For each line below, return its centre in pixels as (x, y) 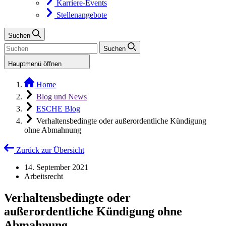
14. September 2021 (56, 167)
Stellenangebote (82, 15)
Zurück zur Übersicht (50, 150)
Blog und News (62, 97)
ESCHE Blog (58, 109)
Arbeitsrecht (44, 176)
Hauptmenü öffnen (36, 64)
